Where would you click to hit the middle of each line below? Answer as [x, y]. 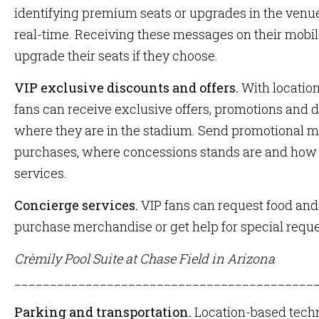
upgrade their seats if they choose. [116, 56]
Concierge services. [76, 205]
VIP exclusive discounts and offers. [126, 88]
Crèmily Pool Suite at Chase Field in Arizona [145, 258]
